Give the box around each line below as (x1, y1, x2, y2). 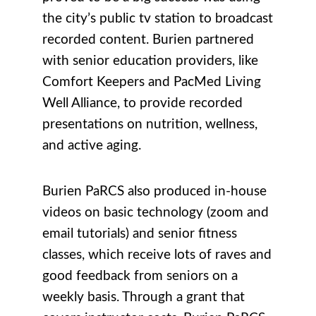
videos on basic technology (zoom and (42, 205, 269, 219)
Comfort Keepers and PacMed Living (42, 75, 261, 89)
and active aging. (42, 138, 141, 152)
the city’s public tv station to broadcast (42, 11, 273, 25)
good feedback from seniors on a (42, 269, 238, 283)
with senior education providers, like (42, 54, 258, 68)
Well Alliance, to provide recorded (42, 96, 243, 110)
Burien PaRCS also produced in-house (42, 184, 267, 198)
